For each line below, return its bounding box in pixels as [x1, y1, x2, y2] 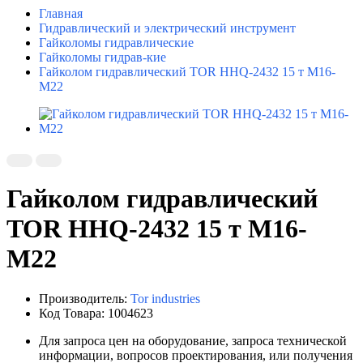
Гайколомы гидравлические [39, 35, 194, 49]
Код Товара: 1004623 [39, 305, 153, 320]
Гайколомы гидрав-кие [39, 49, 166, 64]
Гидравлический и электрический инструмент [39, 20, 296, 35]
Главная [39, 6, 83, 20]
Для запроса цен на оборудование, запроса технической [39, 333, 347, 348]
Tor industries [130, 291, 200, 305]
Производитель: [39, 291, 130, 305]
